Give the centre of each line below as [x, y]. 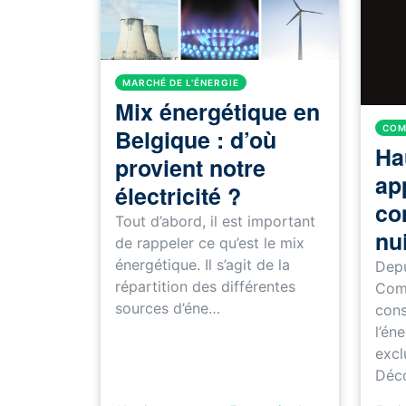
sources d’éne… [168, 308]
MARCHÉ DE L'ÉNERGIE [181, 82]
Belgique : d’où [196, 139]
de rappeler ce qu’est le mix [210, 242]
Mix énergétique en [217, 111]
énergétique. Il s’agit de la [203, 264]
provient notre [190, 167]
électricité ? [178, 195]
